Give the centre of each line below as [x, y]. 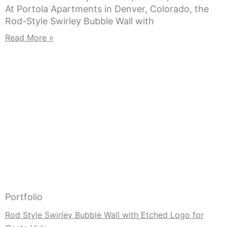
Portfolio [24, 197]
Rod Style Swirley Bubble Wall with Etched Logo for [104, 215]
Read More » [29, 38]
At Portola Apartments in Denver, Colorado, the [107, 9]
